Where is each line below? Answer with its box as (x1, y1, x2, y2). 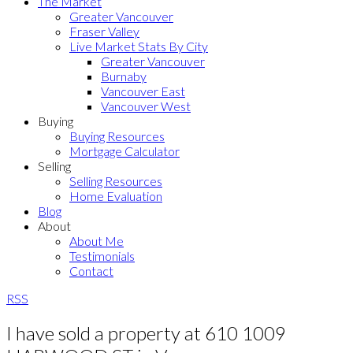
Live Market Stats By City (69, 39, 208, 54)
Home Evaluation (69, 188, 162, 203)
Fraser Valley (69, 24, 139, 39)
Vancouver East (101, 84, 185, 98)
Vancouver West (101, 98, 191, 113)
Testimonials (69, 248, 135, 263)
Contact (69, 263, 113, 278)
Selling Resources (69, 173, 162, 188)
